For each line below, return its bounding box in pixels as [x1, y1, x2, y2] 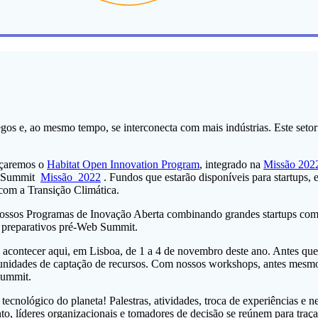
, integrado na [199, 158, 263, 171]
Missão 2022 [40, 171, 101, 184]
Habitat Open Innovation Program [47, 158, 199, 171]
